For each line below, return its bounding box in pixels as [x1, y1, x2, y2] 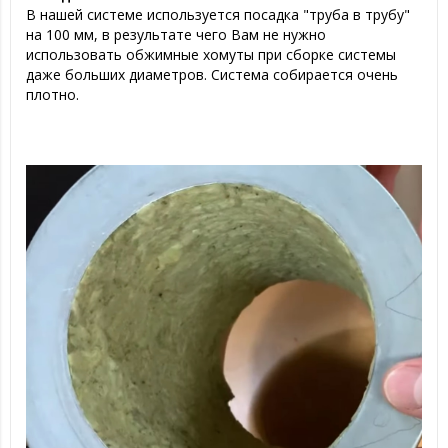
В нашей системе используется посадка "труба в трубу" [26, 5, 410, 25]
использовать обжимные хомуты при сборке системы [26, 45, 396, 65]
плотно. [26, 85, 79, 105]
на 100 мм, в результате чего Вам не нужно [26, 25, 326, 45]
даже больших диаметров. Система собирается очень [26, 65, 398, 85]
